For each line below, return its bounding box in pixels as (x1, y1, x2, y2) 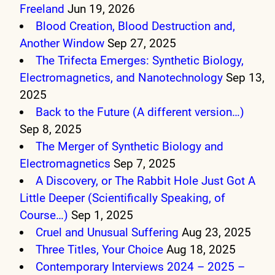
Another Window (20, 36, 104, 51)
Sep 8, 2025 (20, 122, 82, 137)
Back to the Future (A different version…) (36, 105, 245, 120)
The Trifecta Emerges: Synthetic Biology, (36, 53, 244, 68)
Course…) (20, 208, 68, 223)
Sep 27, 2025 (107, 36, 176, 51)
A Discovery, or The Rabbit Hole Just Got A (36, 174, 256, 188)
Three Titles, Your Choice (36, 242, 164, 257)
